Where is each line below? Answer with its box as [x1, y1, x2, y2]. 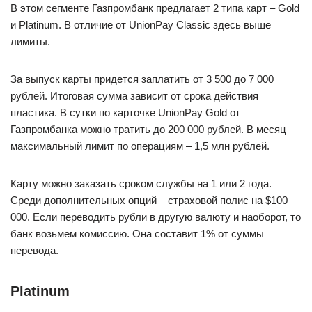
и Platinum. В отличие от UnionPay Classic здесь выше [10, 19, 271, 31]
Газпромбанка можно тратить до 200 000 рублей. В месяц [10, 123, 286, 135]
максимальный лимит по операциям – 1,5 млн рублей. [10, 140, 270, 152]
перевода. [10, 244, 58, 256]
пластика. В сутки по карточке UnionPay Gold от [10, 107, 240, 118]
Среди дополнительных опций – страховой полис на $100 [10, 194, 288, 206]
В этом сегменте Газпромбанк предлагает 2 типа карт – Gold [10, 2, 299, 14]
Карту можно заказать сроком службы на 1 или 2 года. [10, 178, 272, 189]
